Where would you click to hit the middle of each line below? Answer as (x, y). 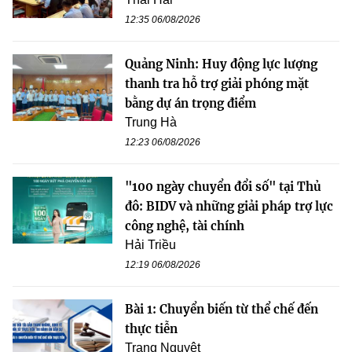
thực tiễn (151, 329)
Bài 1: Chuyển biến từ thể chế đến (222, 310)
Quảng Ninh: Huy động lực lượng (221, 64)
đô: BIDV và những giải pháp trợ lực (229, 207)
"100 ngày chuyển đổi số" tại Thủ (223, 187)
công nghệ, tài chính (185, 226)
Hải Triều (150, 245)
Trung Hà (151, 123)
